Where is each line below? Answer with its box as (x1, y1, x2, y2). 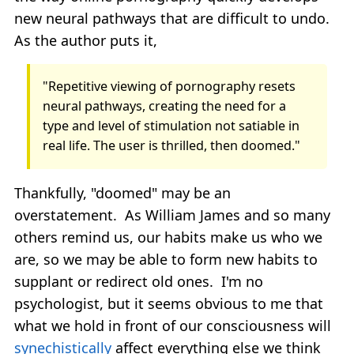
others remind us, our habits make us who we (14, 227, 322, 247)
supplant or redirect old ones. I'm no (14, 271, 263, 291)
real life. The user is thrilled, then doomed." (43, 137, 301, 155)
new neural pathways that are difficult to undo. (14, 9, 330, 28)
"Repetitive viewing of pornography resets (43, 77, 296, 96)
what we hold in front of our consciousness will (14, 315, 331, 335)
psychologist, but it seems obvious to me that (14, 293, 323, 313)
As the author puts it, (14, 31, 157, 50)
